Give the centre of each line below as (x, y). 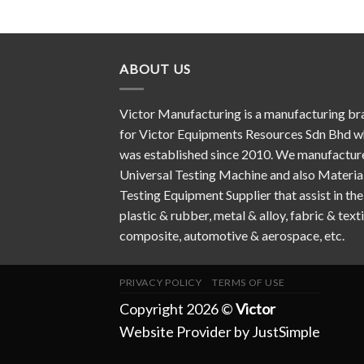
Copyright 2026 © (178, 308)
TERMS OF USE (248, 282)
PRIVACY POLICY (161, 282)
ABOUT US (155, 69)
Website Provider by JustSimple (220, 331)
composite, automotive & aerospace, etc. (232, 235)
